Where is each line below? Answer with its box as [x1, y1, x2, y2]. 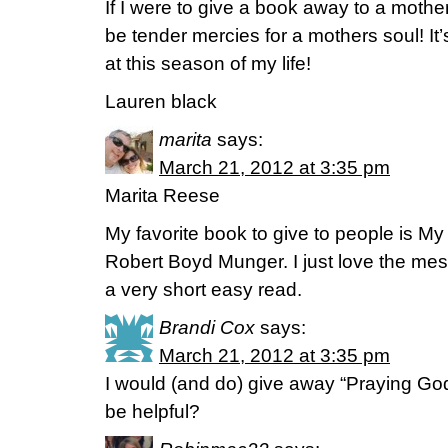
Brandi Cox [159, 317, 255, 338]
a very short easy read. [105, 279, 302, 300]
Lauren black [105, 91, 217, 112]
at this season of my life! [105, 53, 311, 74]
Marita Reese [105, 185, 220, 206]
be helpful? [105, 401, 200, 422]
